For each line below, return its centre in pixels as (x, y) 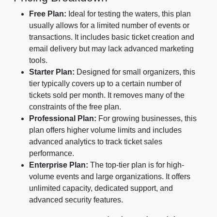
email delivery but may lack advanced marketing (111, 49)
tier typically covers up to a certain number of (105, 84)
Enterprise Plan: (59, 165)
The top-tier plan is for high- (136, 165)
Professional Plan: (63, 119)
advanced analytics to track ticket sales (96, 142)
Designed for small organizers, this (135, 72)
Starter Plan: (52, 72)
